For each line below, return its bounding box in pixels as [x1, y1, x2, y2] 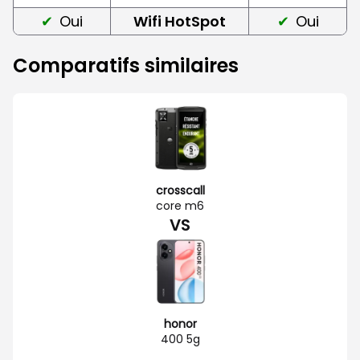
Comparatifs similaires [13, 51, 239, 79]
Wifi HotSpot [133, 10, 226, 31]
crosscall [155, 182, 205, 198]
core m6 [156, 197, 204, 214]
